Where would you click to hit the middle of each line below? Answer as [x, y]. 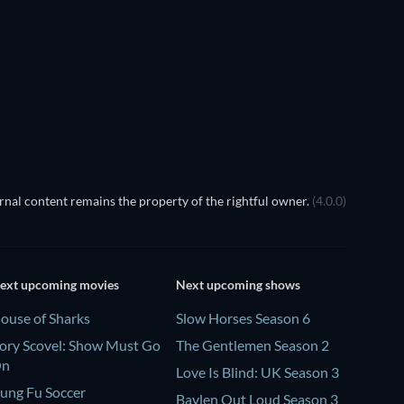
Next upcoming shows [238, 284]
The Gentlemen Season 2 [252, 344]
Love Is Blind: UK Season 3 [257, 372]
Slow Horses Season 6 [243, 317]
